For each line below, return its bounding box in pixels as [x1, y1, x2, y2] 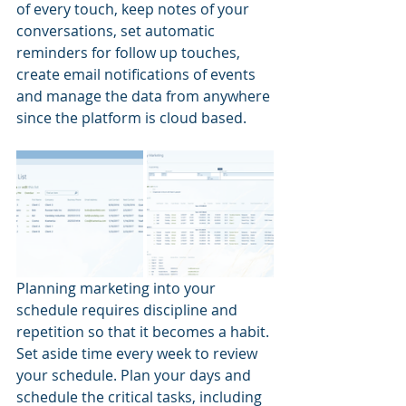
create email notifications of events [16, 64, 259, 85]
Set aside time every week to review [16, 343, 261, 364]
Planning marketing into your [16, 278, 219, 299]
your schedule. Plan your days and [16, 365, 255, 386]
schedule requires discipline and [16, 300, 241, 321]
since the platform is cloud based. [16, 108, 246, 129]
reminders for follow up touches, [16, 43, 244, 63]
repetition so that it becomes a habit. [16, 322, 273, 343]
